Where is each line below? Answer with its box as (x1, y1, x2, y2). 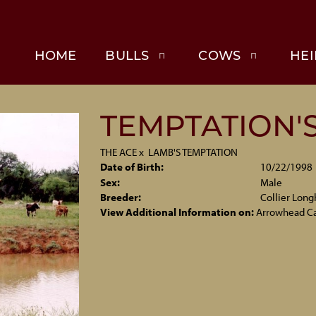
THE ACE (99, 145, 137, 159)
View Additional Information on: (99, 205, 254, 219)
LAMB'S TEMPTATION (147, 145, 238, 159)
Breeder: (99, 190, 141, 204)
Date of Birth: (99, 160, 164, 174)
